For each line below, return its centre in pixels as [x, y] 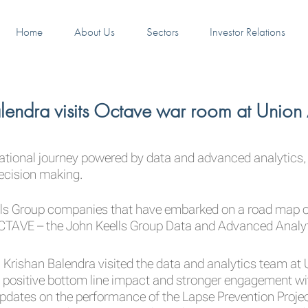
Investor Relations [248, 31]
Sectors [162, 31]
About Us [94, 31]
